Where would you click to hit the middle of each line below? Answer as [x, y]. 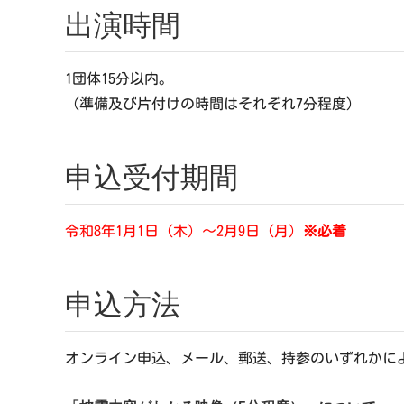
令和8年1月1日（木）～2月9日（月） [184, 231]
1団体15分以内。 [119, 79]
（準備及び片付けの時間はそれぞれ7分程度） [212, 104]
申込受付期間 [151, 178]
